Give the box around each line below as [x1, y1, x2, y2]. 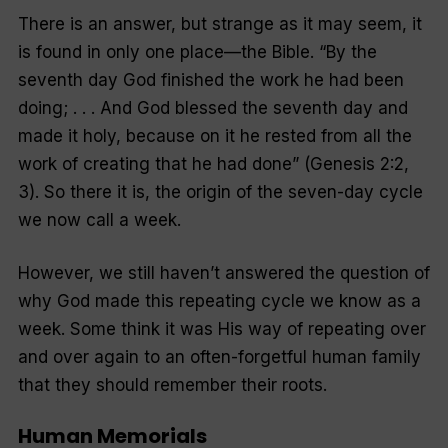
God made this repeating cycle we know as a [51, 291, 421, 312]
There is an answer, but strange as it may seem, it [17, 13, 422, 34]
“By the [318, 41, 377, 62]
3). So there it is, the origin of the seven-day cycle [17, 181, 423, 202]
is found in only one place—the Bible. [17, 41, 319, 62]
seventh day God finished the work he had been [17, 69, 404, 90]
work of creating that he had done [17, 153, 292, 174]
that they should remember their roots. [17, 375, 327, 396]
